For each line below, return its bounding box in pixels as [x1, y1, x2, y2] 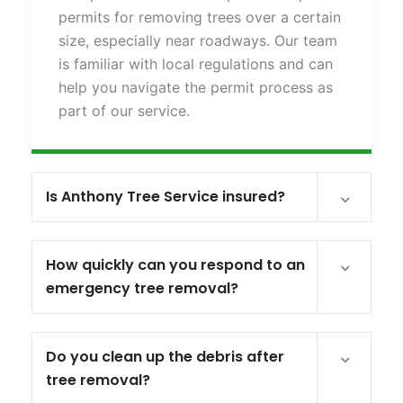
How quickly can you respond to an [46, 254, 305, 275]
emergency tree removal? [46, 277, 238, 299]
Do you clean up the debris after [46, 345, 284, 367]
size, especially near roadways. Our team [58, 31, 337, 49]
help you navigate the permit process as [58, 77, 333, 96]
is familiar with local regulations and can [58, 54, 333, 73]
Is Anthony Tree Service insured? [46, 185, 285, 207]
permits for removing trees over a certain [58, 7, 341, 26]
